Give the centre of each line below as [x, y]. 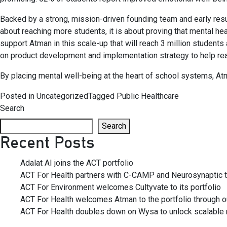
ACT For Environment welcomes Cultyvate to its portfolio [121, 187]
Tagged [102, 96]
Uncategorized [62, 96]
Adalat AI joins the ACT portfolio [77, 163]
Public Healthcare [148, 96]
